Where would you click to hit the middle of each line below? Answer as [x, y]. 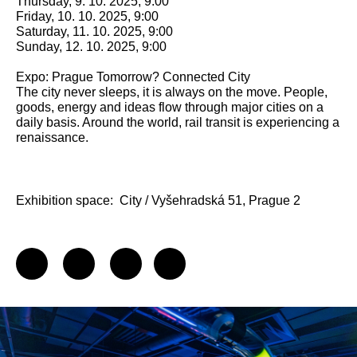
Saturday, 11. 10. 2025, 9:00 [94, 31]
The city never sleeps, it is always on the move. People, [172, 92]
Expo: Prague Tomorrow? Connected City [133, 77]
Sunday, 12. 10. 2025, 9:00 [91, 47]
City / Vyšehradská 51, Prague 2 [210, 200]
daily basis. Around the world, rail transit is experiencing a [178, 122]
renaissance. [52, 137]
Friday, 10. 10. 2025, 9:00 [87, 16]
